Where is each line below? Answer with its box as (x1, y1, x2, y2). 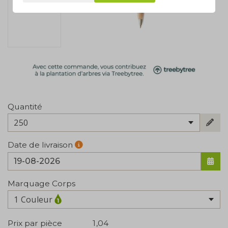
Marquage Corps (8, 178, 75, 188)
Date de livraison (8, 140, 75, 150)
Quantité (8, 101, 42, 111)
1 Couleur (14, 194, 53, 206)
